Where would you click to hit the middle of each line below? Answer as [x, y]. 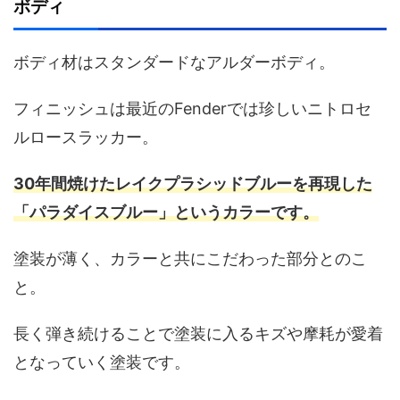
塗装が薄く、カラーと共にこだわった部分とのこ [190, 259]
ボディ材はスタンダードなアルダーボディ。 [174, 62]
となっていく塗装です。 [102, 362]
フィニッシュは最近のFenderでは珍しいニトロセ [192, 109]
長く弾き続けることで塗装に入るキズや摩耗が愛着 [198, 334]
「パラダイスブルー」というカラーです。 [166, 212]
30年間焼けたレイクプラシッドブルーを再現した [193, 184]
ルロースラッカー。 [86, 137]
